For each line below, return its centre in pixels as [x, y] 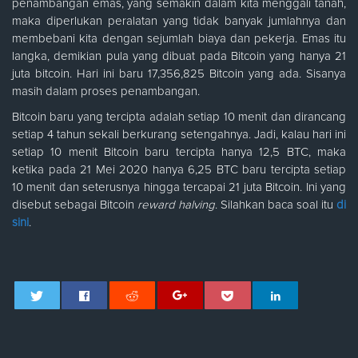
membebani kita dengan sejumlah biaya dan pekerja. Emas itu [179, 39]
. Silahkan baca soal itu [276, 205]
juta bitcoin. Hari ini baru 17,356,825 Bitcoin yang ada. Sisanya [179, 74]
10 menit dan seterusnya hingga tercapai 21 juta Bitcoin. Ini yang [179, 188]
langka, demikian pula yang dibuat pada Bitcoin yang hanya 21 [179, 57]
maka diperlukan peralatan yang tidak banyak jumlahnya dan [179, 22]
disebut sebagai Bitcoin [75, 205]
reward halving [176, 205]
